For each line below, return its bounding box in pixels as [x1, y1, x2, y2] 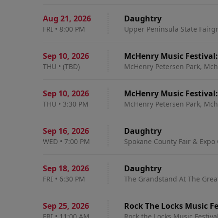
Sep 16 [43, 126, 67, 136]
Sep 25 [43, 200, 67, 211]
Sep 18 [43, 163, 67, 174]
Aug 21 [43, 13, 69, 24]
